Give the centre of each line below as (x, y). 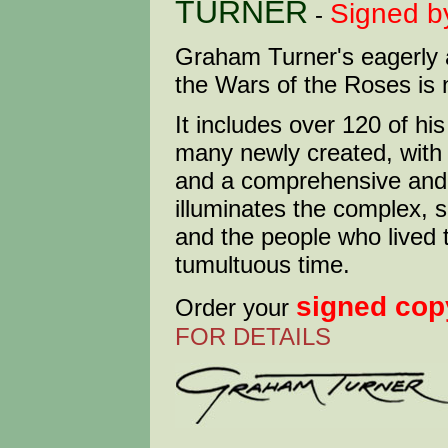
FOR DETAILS (253, 336)
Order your (235, 307)
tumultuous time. (262, 264)
